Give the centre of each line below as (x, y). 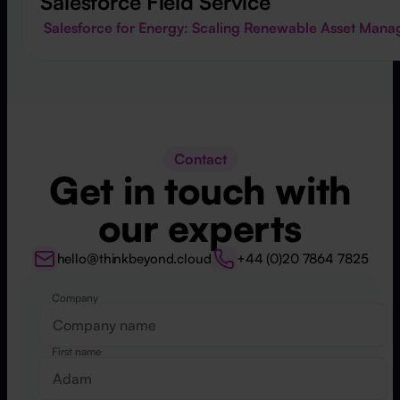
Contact (200, 158)
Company (75, 297)
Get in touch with (200, 190)
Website (223, 301)
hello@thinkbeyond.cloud (134, 259)
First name (77, 351)
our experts (200, 227)
